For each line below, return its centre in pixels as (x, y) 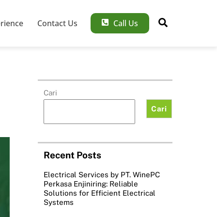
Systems (58, 202)
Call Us (125, 23)
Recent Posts (72, 155)
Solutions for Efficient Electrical (99, 193)
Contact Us (58, 23)
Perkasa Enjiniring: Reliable (91, 184)
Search (182, 22)
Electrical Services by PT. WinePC (101, 174)
